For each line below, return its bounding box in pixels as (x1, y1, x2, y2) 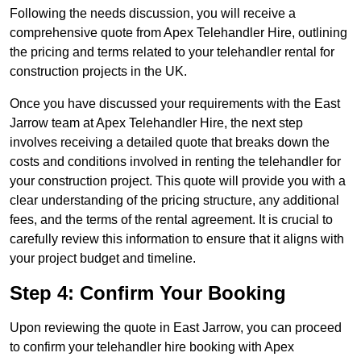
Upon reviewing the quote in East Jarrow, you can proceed (10, 321, 342, 335)
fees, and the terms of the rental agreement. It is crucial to (10, 213, 333, 227)
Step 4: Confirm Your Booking (10, 282, 286, 305)
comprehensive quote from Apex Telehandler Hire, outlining (10, 26, 347, 40)
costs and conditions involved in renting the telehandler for (10, 155, 341, 169)
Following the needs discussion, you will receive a (10, 6, 296, 21)
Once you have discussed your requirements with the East (10, 97, 340, 111)
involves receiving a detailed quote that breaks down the (10, 135, 330, 150)
